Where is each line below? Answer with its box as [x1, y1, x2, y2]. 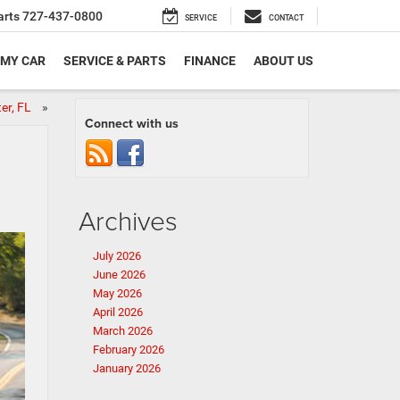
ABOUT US [254, 54, 313, 69]
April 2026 [92, 305, 143, 319]
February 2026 [92, 343, 164, 356]
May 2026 [92, 287, 142, 300]
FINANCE [184, 54, 236, 69]
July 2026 [92, 249, 141, 262]
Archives [78, 202, 178, 238]
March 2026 [92, 324, 153, 337]
